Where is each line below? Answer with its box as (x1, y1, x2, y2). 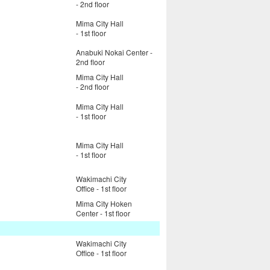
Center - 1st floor (76, 208, 130, 219)
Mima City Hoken (76, 198, 132, 209)
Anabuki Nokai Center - (76, 47, 152, 58)
